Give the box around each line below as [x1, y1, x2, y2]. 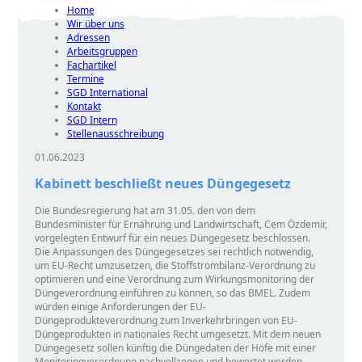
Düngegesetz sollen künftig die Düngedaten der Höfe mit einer [34, 340, 316, 355]
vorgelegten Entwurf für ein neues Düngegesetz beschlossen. [34, 230, 310, 245]
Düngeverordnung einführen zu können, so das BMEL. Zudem [34, 285, 310, 300]
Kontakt [66, 99, 101, 113]
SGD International [66, 86, 148, 99]
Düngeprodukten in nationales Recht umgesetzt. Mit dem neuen [34, 326, 321, 341]
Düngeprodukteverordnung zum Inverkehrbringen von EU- [34, 313, 297, 327]
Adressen [66, 31, 110, 44]
